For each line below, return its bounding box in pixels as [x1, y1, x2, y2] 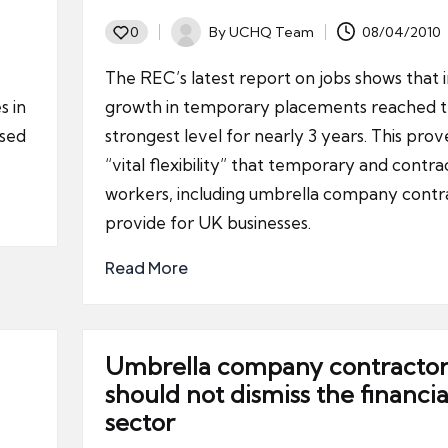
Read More [104, 257, 188, 278]
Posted [169, 33, 217, 52]
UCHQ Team [228, 22, 314, 41]
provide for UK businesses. [104, 212, 311, 233]
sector [104, 407, 175, 437]
